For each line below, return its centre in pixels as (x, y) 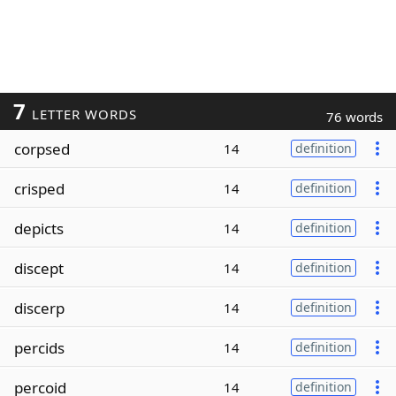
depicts (39, 228)
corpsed (42, 148)
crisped (39, 188)
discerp (39, 308)
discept (39, 268)
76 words (354, 117)
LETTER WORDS (82, 114)
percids (39, 347)
